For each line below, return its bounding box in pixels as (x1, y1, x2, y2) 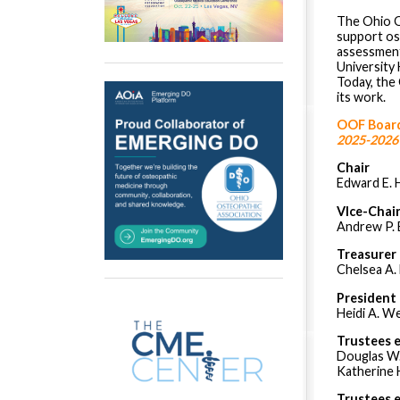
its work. (337, 88, 388, 104)
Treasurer (337, 246, 396, 262)
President (337, 289, 396, 305)
